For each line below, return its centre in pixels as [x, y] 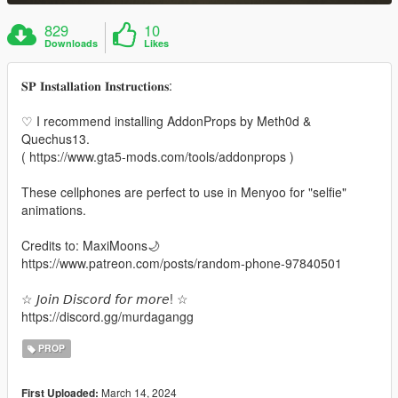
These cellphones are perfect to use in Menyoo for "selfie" [184, 191]
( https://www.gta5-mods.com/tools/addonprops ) [158, 156]
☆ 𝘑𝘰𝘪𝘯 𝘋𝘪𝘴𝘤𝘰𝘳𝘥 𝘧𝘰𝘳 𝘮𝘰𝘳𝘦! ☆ [105, 298]
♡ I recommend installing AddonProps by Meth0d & [166, 120]
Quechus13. [56, 138]
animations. [54, 209]
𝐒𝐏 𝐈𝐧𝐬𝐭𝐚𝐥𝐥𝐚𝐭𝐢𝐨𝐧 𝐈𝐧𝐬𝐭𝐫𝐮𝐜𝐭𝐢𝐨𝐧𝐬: [97, 85]
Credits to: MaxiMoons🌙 [91, 245]
